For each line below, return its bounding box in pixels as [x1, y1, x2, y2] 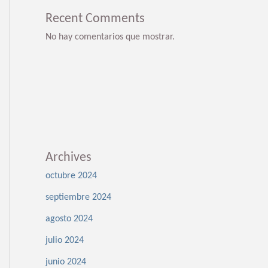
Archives [45, 151, 92, 165]
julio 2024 [45, 236, 84, 246]
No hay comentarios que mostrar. [45, 32, 175, 42]
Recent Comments [45, 11, 145, 26]
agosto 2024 [45, 214, 93, 224]
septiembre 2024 [45, 193, 111, 203]
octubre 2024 [45, 171, 97, 181]
